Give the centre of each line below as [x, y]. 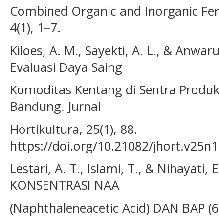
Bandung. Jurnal [55, 106]
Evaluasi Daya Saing [66, 67]
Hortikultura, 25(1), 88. [74, 129]
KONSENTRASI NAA [65, 185]
